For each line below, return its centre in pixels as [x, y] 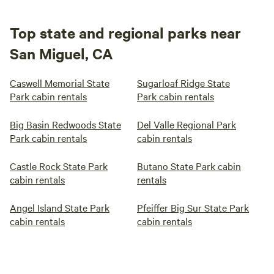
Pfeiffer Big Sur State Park [193, 207]
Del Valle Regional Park [187, 124]
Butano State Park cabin [189, 166]
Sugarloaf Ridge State [183, 83]
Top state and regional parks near [125, 32]
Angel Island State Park [60, 207]
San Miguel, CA [61, 53]
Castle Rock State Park [59, 166]
